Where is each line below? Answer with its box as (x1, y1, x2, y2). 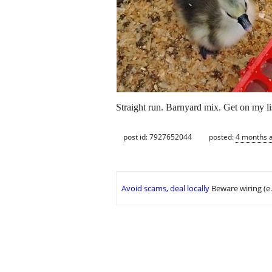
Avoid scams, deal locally (121, 183, 209, 194)
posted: (209, 131, 236, 142)
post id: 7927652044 (123, 131, 192, 142)
